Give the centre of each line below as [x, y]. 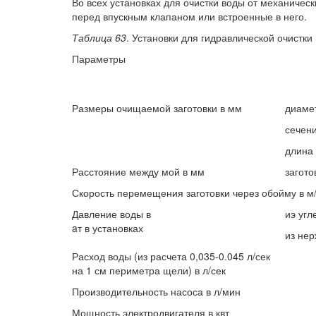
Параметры [99, 59]
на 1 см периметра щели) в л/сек [149, 270]
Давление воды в [111, 214]
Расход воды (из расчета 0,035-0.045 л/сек [171, 256]
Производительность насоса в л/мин [156, 291]
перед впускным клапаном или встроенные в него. [189, 16]
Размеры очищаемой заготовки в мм [157, 108]
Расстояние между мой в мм [138, 171]
